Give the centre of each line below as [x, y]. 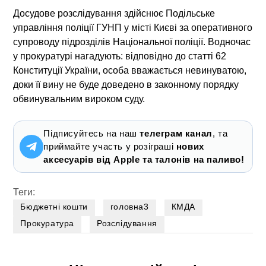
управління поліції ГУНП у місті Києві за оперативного [133, 28]
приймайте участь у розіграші [110, 147]
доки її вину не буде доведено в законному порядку [126, 85]
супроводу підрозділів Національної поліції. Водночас [132, 42]
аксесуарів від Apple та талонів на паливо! [144, 160]
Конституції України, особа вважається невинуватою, [130, 71]
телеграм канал [176, 134]
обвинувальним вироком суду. [79, 99]
